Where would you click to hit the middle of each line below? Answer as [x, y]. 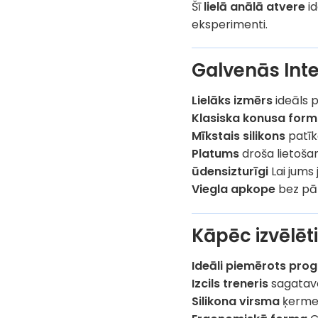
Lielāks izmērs [232, 101]
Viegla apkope [234, 190]
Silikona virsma [236, 301]
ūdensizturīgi [230, 172]
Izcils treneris [230, 283]
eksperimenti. [230, 24]
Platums [216, 154]
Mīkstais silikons [239, 136]
